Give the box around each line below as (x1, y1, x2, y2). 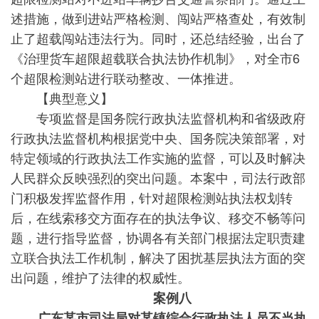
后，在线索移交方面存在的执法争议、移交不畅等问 (11, 208, 305, 226)
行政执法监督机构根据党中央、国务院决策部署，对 (11, 128, 305, 147)
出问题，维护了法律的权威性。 (11, 268, 190, 286)
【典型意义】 (11, 88, 113, 107)
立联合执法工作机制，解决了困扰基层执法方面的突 (11, 248, 305, 266)
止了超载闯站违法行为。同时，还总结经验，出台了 (11, 28, 305, 47)
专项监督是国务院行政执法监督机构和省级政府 (11, 108, 305, 127)
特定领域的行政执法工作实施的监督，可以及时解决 (11, 148, 305, 167)
